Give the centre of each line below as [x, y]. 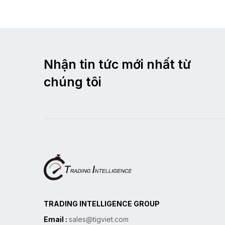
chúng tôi [73, 82]
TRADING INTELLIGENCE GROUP [102, 203]
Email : [56, 219]
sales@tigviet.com [99, 219]
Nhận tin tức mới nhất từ [117, 65]
